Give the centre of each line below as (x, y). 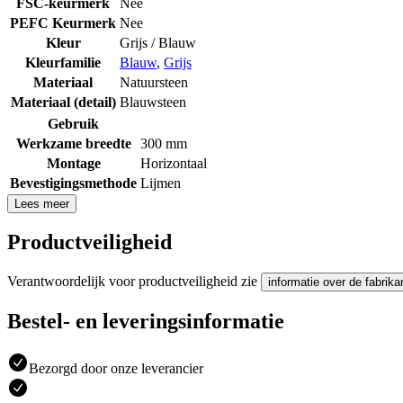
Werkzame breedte (73, 143)
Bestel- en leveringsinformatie (146, 322)
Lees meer (42, 203)
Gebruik (73, 123)
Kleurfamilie (63, 62)
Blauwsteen (153, 102)
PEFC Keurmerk (63, 22)
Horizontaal (174, 163)
